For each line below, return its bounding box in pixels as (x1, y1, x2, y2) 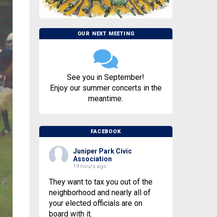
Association (73, 155, 112, 163)
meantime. (88, 94, 124, 104)
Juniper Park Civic (73, 147, 132, 155)
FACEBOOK (91, 128, 121, 135)
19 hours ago (73, 163, 107, 170)
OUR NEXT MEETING (77, 31, 135, 37)
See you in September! (67, 73, 145, 82)
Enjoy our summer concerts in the (49, 83, 162, 93)
